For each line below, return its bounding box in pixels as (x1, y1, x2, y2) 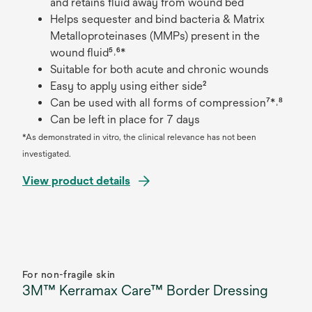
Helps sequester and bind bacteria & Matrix (50, 13, 265, 26)
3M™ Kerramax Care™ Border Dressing (22, 282, 268, 298)
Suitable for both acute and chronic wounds (50, 63, 272, 76)
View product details (22, 174, 130, 187)
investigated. (22, 149, 71, 159)
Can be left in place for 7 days (50, 113, 203, 126)
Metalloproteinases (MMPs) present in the (50, 29, 260, 42)
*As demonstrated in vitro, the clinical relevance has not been (22, 132, 256, 142)
